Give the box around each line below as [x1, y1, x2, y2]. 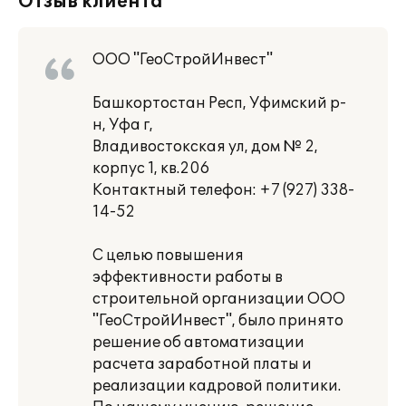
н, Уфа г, [92, 116, 153, 134]
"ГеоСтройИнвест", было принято [92, 312, 343, 330]
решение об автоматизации [92, 333, 304, 352]
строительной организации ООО [92, 290, 345, 308]
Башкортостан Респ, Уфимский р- [92, 94, 346, 112]
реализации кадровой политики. [92, 377, 341, 395]
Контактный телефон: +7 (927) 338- [92, 181, 354, 199]
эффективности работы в [92, 268, 283, 286]
